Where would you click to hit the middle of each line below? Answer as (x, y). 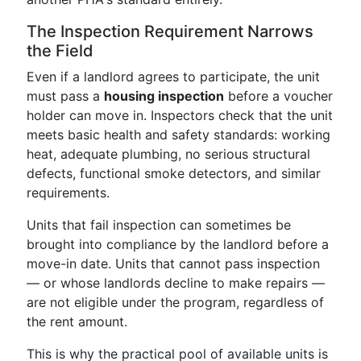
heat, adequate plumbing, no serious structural (168, 154)
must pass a (65, 96)
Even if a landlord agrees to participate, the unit (173, 77)
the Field (60, 51)
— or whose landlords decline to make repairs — (176, 283)
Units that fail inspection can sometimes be (159, 225)
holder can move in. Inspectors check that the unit (180, 115)
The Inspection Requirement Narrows (170, 31)
